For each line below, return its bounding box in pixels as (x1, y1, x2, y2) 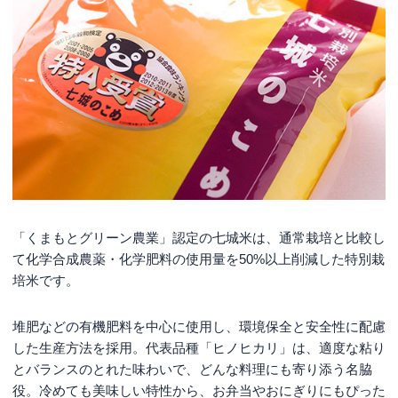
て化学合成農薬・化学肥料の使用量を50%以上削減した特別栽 (12, 251, 385, 267)
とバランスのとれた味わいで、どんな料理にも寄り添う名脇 (12, 362, 372, 378)
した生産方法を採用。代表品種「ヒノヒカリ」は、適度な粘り (12, 340, 386, 356)
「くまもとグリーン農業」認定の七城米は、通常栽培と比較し (12, 230, 386, 246)
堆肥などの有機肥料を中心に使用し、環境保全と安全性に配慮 (12, 319, 386, 335)
